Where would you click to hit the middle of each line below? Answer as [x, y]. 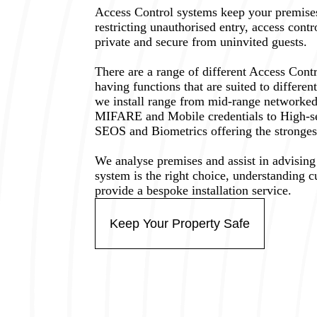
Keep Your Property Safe [180, 224]
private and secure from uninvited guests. [201, 42]
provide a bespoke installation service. [194, 190]
